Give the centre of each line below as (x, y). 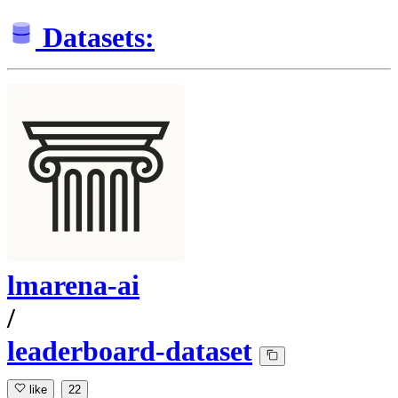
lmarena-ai (73, 286)
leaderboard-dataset (130, 351)
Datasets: (99, 38)
